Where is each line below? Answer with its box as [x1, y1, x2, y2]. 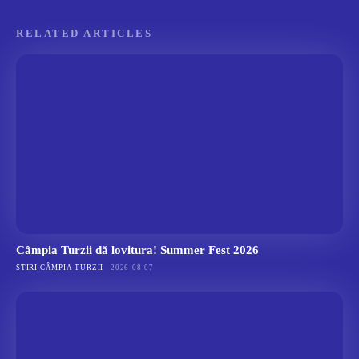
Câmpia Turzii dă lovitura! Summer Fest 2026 [16, 244, 259, 257]
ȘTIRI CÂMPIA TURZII [16, 264, 104, 272]
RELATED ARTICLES [16, 27, 152, 40]
